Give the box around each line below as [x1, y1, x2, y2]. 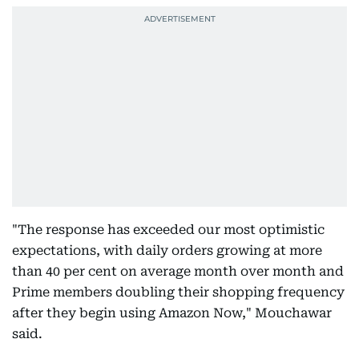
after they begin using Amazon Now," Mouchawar [12, 305, 332, 321]
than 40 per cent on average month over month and [12, 263, 344, 279]
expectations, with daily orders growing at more [12, 242, 322, 258]
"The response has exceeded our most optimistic [12, 221, 325, 237]
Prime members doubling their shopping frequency [12, 284, 345, 300]
